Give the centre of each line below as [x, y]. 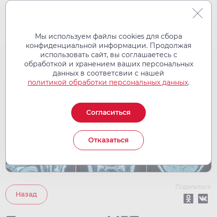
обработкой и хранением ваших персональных [108, 64]
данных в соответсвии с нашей [108, 73]
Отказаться [108, 140]
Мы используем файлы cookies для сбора [108, 36]
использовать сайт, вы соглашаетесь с [108, 55]
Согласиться [108, 112]
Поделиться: [193, 187]
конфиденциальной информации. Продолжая [108, 46]
